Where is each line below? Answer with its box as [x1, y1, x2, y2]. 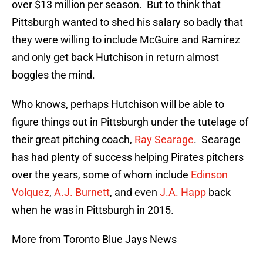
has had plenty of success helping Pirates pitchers [12, 151, 244, 164]
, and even [110, 186, 160, 199]
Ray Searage [134, 133, 194, 146]
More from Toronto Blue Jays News [12, 233, 177, 246]
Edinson [191, 168, 228, 181]
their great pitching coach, [12, 133, 134, 146]
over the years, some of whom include [12, 168, 191, 181]
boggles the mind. [12, 69, 95, 82]
